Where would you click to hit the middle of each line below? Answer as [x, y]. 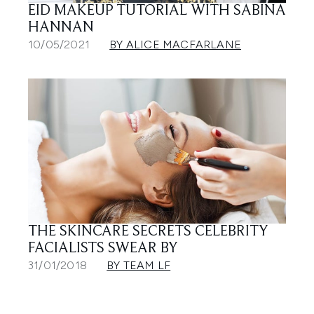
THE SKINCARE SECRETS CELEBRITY [148, 232]
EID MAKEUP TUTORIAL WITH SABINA [157, 12]
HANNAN [61, 28]
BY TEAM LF [139, 265]
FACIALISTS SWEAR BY [103, 248]
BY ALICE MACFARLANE [176, 45]
